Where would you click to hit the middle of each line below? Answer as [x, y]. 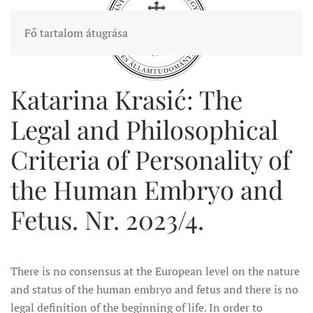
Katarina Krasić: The [126, 99]
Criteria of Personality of [151, 159]
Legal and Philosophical [144, 129]
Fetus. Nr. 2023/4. [107, 219]
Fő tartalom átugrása [76, 33]
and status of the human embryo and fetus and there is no [154, 289]
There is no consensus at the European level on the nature [155, 271]
